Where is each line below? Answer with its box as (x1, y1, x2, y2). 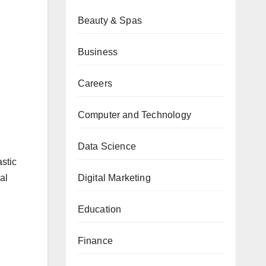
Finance (77, 235, 113, 246)
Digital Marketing (77, 172, 151, 183)
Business (77, 46, 118, 57)
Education (77, 204, 122, 214)
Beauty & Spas (77, 15, 142, 26)
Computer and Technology (77, 109, 192, 120)
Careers (77, 78, 112, 88)
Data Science (77, 141, 136, 151)
